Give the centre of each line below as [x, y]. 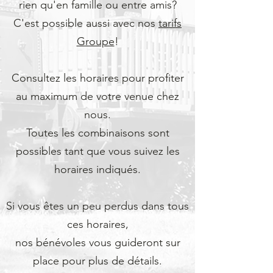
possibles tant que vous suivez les [97, 151]
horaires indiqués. [97, 169]
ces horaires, [97, 224]
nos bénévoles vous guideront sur [97, 243]
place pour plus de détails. [97, 261]
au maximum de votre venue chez [97, 96]
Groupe [95, 41]
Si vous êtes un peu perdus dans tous [97, 206]
